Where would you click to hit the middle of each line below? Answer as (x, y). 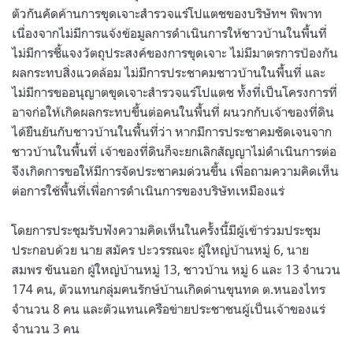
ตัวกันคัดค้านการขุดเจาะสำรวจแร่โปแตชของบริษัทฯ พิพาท (167, 13)
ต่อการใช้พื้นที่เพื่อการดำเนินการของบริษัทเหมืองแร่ (148, 190)
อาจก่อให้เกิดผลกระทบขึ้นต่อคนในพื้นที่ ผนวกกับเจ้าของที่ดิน (173, 111)
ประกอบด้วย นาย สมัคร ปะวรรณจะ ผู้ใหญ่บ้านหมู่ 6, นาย (160, 249)
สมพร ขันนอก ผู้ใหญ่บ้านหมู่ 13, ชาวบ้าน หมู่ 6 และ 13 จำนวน (176, 269)
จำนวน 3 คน (47, 328)
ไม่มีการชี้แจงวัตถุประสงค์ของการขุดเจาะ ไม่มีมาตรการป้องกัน (175, 52)
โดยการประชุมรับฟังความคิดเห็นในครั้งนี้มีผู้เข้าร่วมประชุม (166, 230)
